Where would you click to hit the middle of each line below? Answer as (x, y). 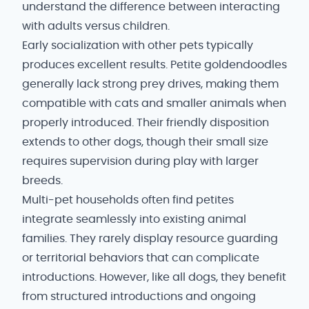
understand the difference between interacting (151, 7)
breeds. (42, 181)
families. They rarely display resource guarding (150, 239)
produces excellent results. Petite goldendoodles (154, 65)
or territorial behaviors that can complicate (141, 258)
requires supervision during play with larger (140, 161)
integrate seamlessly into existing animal (134, 219)
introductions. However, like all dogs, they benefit (154, 277)
